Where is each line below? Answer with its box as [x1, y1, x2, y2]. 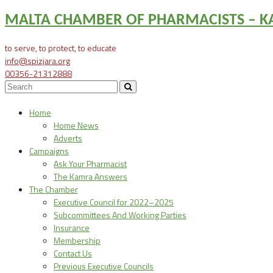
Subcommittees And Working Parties [54, 208, 186, 222]
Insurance [54, 221, 90, 235]
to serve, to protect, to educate [5, 41, 116, 54]
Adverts [54, 132, 82, 145]
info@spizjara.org [5, 54, 70, 67]
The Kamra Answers [54, 170, 127, 183]
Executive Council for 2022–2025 [54, 196, 174, 209]
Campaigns [29, 144, 69, 158]
